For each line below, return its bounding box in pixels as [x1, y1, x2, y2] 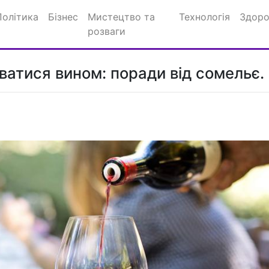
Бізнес [48, 11, 78, 23]
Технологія [179, 11, 231, 23]
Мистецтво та [88, 11, 155, 23]
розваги [88, 25, 125, 37]
